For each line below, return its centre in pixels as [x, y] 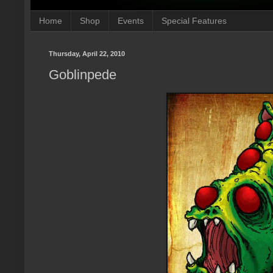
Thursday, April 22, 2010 [87, 53]
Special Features [194, 21]
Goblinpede [83, 75]
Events [131, 21]
